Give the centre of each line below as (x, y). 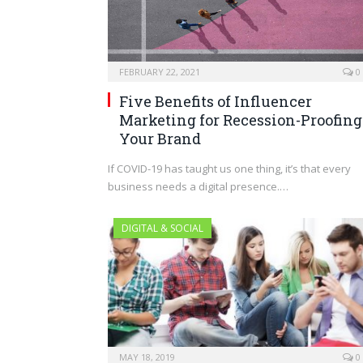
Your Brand (160, 138)
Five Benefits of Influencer (216, 101)
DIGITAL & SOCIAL (162, 228)
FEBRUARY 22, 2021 (160, 71)
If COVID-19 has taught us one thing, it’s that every (229, 168)
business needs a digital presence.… (198, 186)
